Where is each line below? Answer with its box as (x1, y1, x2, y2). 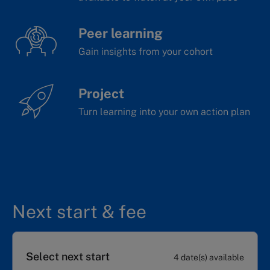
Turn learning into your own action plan (78, 106, 250, 118)
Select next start (26, 250, 110, 263)
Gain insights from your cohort (78, 46, 213, 58)
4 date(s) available (174, 253, 244, 263)
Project (78, 86, 124, 102)
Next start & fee (12, 201, 146, 223)
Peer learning (78, 25, 163, 42)
